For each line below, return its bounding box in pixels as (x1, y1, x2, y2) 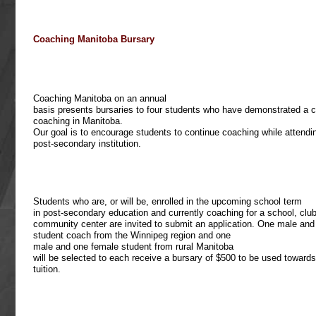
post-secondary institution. (33, 138, 141, 149)
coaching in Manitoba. (33, 116, 123, 126)
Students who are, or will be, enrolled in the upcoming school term (33, 196, 302, 207)
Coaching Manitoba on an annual (33, 93, 166, 104)
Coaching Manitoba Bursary (33, 34, 154, 44)
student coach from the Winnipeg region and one (33, 230, 231, 241)
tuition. (33, 264, 61, 274)
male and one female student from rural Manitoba (33, 241, 233, 252)
